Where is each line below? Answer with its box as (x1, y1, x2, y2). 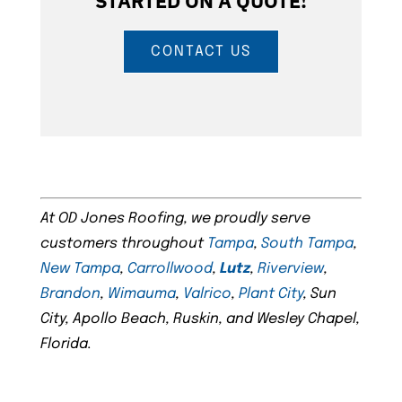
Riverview (257, 261, 324, 277)
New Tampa (39, 261, 120, 277)
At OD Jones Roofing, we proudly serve (39, 211, 310, 227)
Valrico (182, 286, 232, 302)
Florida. (39, 336, 92, 353)
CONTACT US (150, 44, 251, 60)
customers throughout (39, 236, 207, 252)
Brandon (39, 286, 100, 302)
